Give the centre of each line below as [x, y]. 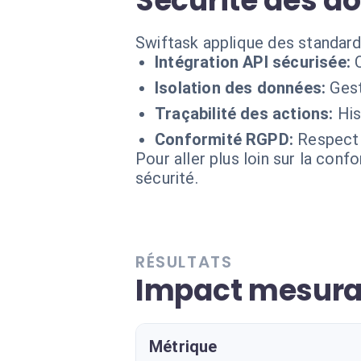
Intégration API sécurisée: [253, 62]
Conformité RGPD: [224, 139]
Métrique [183, 346]
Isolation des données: [241, 88]
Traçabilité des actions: [244, 114]
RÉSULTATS [184, 262]
